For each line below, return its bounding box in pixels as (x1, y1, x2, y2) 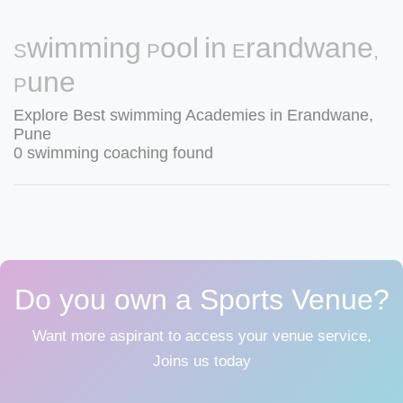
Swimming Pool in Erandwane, (13, 31, 379, 64)
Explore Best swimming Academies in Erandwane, (13, 106, 373, 124)
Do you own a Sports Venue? (13, 283, 390, 316)
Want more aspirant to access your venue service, (31, 327, 372, 345)
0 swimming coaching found (13, 144, 213, 162)
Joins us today (152, 353, 251, 370)
